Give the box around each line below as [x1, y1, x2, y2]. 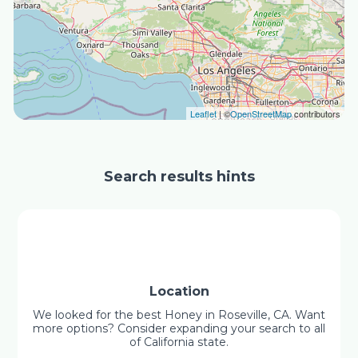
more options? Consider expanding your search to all [33, 321, 325, 336]
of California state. [129, 335, 229, 349]
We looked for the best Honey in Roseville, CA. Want [33, 308, 325, 322]
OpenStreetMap [229, 107, 292, 120]
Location [149, 284, 209, 299]
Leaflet [189, 107, 217, 120]
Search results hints [103, 168, 255, 185]
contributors [291, 107, 340, 120]
